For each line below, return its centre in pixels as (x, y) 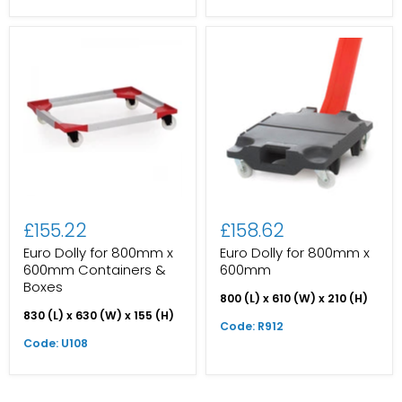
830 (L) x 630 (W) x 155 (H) (99, 316)
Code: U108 (56, 343)
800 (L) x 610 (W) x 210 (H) (294, 299)
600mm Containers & (95, 270)
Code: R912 (252, 326)
